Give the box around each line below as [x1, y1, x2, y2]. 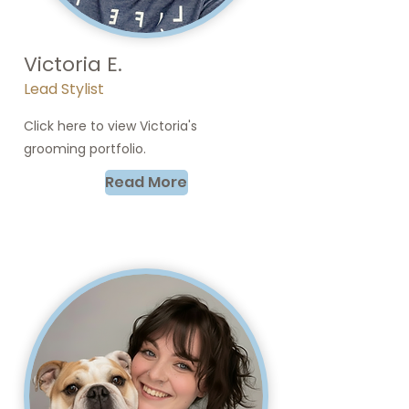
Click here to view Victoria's [24, 117, 197, 135]
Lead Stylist [24, 79, 104, 100]
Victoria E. [24, 50, 122, 79]
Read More [105, 172, 187, 193]
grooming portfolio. [24, 140, 146, 158]
